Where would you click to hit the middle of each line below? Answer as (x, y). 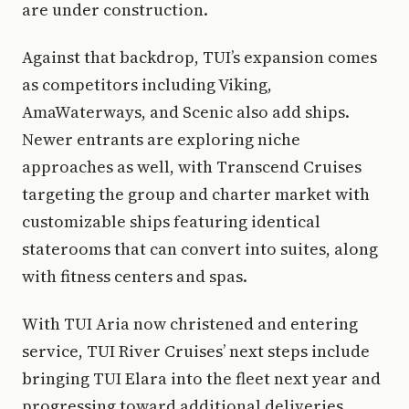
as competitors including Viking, (147, 84)
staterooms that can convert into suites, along (200, 249)
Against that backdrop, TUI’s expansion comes (199, 57)
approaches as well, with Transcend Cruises (192, 167)
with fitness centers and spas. (135, 276)
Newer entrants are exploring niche (161, 139)
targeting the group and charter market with (196, 194)
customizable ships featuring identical (171, 221)
